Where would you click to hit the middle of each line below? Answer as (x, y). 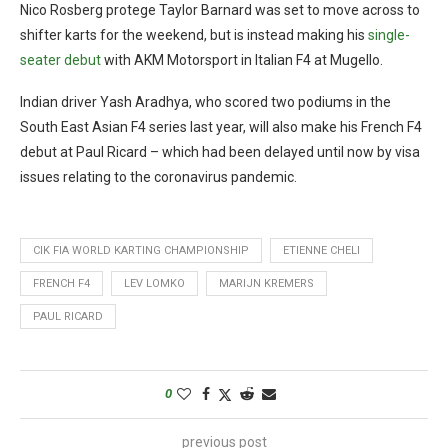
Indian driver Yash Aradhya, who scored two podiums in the (205, 101)
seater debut (60, 59)
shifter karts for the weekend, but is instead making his (194, 34)
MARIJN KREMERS (266, 283)
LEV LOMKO (154, 283)
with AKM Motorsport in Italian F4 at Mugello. (242, 59)
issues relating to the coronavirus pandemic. (158, 176)
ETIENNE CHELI (321, 250)
